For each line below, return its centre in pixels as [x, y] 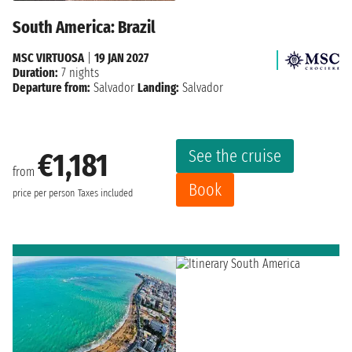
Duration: [35, 73]
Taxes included [105, 193]
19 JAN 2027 [121, 58]
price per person [44, 193]
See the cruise [235, 156]
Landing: [158, 88]
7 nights [79, 73]
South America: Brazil [84, 27]
